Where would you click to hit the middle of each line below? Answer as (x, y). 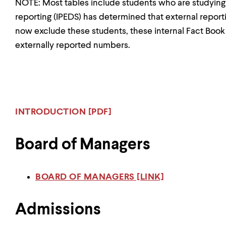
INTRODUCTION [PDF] (63, 112)
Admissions (58, 210)
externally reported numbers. (75, 45)
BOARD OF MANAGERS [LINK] (100, 177)
